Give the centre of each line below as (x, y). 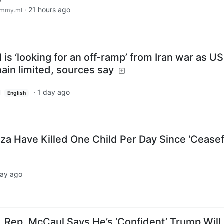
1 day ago (53, 92)
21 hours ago (49, 9)
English (16, 93)
